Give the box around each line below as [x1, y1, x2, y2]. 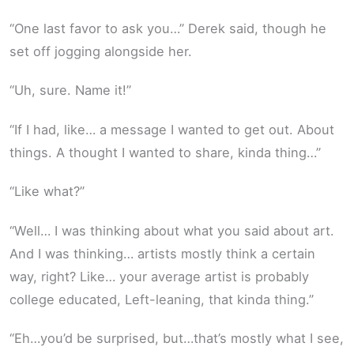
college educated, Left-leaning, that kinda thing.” [9, 291, 314, 307]
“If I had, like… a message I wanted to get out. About [9, 121, 334, 137]
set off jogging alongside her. [9, 43, 192, 59]
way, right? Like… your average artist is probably [9, 268, 309, 284]
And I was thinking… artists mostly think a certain [9, 245, 315, 262]
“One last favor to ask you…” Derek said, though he [9, 20, 326, 36]
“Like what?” [9, 183, 85, 200]
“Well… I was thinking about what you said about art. [9, 222, 334, 239]
